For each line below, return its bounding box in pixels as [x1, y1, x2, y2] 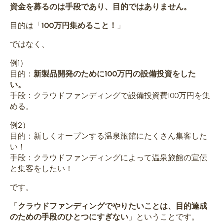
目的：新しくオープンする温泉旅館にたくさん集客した [10, 131, 207, 141]
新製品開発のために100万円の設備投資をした [34, 69, 196, 78]
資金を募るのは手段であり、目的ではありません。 [10, 1, 191, 11]
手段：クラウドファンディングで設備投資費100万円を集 [10, 90, 210, 100]
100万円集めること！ [41, 20, 117, 30]
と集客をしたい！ [10, 163, 73, 173]
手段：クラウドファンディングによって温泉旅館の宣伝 [10, 152, 207, 162]
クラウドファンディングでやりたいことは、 [18, 201, 176, 211]
